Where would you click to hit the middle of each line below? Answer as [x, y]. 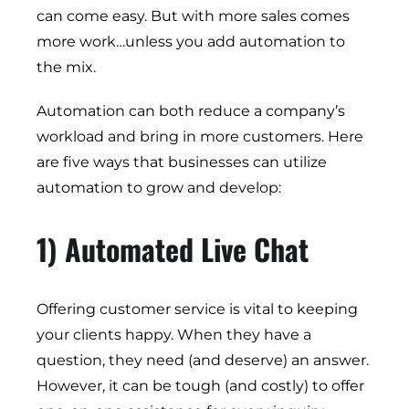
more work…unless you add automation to [191, 42]
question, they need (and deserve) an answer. [203, 361]
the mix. [66, 68]
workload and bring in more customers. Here [200, 137]
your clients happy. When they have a [174, 335]
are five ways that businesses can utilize [182, 163]
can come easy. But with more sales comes [193, 16]
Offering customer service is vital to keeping [197, 309]
